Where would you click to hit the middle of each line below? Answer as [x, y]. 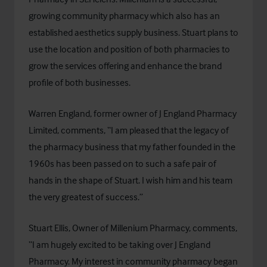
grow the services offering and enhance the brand [125, 66]
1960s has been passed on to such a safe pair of [122, 163]
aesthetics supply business [126, 32]
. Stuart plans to [208, 32]
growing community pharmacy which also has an [124, 15]
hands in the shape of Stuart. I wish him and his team [131, 180]
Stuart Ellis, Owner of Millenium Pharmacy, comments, [133, 228]
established [52, 32]
